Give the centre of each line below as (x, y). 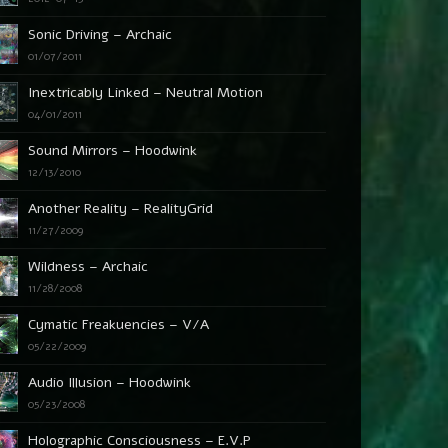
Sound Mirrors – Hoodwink (113, 150)
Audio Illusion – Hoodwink (110, 382)
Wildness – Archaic (88, 266)
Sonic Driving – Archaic (100, 34)
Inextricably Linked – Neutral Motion (146, 92)
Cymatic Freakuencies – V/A (119, 324)
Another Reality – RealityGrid (121, 208)
